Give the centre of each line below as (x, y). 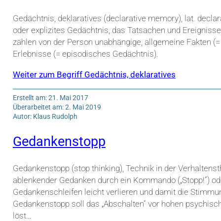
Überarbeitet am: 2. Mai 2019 (57, 107)
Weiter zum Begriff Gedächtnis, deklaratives (94, 74)
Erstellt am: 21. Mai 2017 (50, 97)
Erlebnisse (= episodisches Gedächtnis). (85, 54)
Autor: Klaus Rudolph (45, 116)
